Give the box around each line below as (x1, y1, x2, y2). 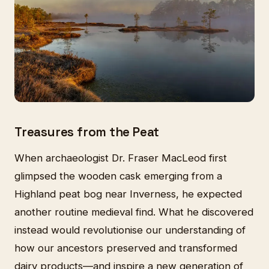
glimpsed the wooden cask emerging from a (14, 170, 222, 183)
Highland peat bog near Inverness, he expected (14, 188, 242, 201)
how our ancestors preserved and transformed (14, 242, 237, 255)
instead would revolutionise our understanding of (14, 224, 246, 237)
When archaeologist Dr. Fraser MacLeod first (14, 152, 227, 165)
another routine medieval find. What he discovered (14, 206, 253, 219)
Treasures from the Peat (14, 124, 160, 140)
